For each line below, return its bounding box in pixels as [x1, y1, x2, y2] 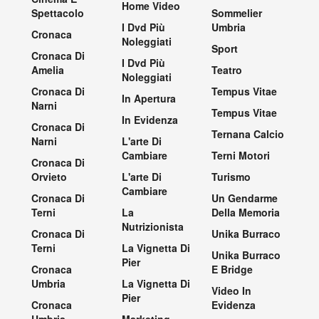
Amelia [31, 62, 64, 77]
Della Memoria [211, 204, 281, 219]
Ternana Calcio [211, 126, 285, 141]
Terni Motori [211, 147, 271, 162]
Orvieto [31, 169, 67, 184]
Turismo [211, 169, 251, 184]
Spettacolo [31, 5, 84, 20]
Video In [211, 283, 252, 298]
